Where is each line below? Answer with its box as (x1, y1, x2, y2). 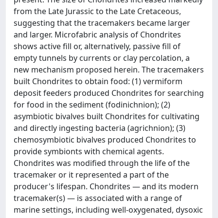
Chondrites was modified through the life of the (14, 157, 190, 168)
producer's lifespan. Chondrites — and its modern (14, 181, 199, 192)
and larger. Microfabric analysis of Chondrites (14, 29, 181, 40)
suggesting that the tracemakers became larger (14, 17, 190, 28)
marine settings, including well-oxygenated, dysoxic (14, 204, 203, 215)
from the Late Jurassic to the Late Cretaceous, (14, 5, 181, 17)
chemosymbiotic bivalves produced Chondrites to (14, 134, 196, 145)
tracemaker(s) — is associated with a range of (14, 192, 182, 203)
